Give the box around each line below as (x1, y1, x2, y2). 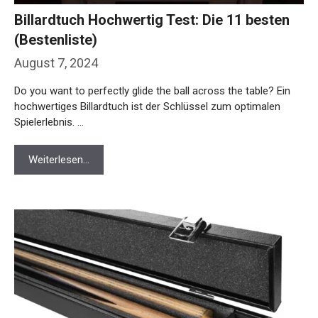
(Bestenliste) (14, 4, 97, 22)
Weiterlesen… (28, 126, 89, 140)
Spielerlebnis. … (14, 89, 84, 102)
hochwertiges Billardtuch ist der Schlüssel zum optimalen (14, 73, 280, 87)
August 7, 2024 (14, 28, 98, 44)
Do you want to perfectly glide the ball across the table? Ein (14, 57, 290, 71)
